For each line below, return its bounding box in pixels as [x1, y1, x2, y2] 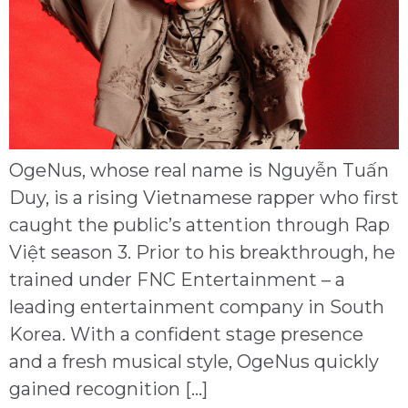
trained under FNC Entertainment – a [9, 269, 345, 291]
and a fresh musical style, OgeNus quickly [9, 351, 379, 373]
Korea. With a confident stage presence [9, 323, 363, 346]
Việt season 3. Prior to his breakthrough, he [9, 241, 395, 264]
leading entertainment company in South [9, 296, 384, 319]
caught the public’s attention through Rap [9, 214, 390, 237]
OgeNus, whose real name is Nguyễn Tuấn [9, 159, 389, 182]
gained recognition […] [9, 378, 208, 401]
